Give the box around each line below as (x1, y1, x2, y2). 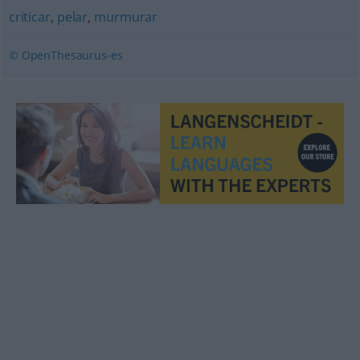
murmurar (94, 8, 158, 26)
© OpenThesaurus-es (8, 47, 123, 63)
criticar (8, 8, 51, 26)
